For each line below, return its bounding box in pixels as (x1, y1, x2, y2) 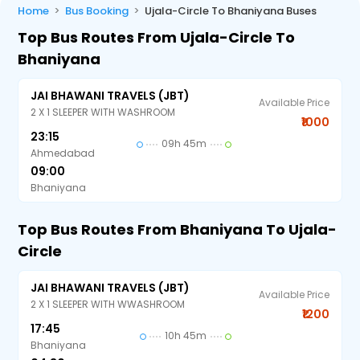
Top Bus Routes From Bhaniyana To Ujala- (18, 219, 337, 239)
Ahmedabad (31, 146, 96, 160)
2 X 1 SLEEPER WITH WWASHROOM (31, 297, 186, 311)
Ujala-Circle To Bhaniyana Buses (145, 3, 317, 18)
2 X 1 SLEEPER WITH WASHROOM (31, 105, 176, 119)
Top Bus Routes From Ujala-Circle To (18, 27, 296, 47)
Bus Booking (65, 3, 129, 18)
